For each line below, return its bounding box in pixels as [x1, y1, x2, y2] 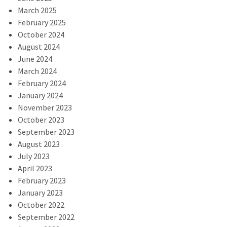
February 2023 [18, 175, 66, 185]
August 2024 [18, 41, 60, 52]
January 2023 [18, 187, 63, 198]
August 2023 [18, 138, 60, 149]
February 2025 [18, 17, 66, 27]
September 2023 [18, 126, 74, 137]
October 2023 [18, 114, 64, 125]
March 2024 [18, 65, 57, 76]
